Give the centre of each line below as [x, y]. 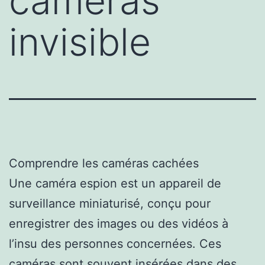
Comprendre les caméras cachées [104, 163]
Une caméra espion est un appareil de [115, 183]
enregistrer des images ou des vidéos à [119, 223]
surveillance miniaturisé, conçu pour [110, 203]
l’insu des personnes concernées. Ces [115, 243]
